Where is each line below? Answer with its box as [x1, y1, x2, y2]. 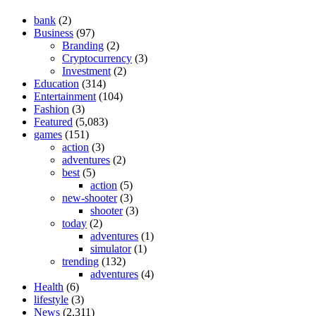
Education [34, 77, 79, 90]
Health [34, 280, 63, 293]
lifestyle [34, 293, 68, 305]
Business [34, 26, 73, 39]
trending [62, 255, 99, 267]
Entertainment [34, 90, 96, 102]
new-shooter [62, 191, 117, 204]
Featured [34, 115, 73, 128]
